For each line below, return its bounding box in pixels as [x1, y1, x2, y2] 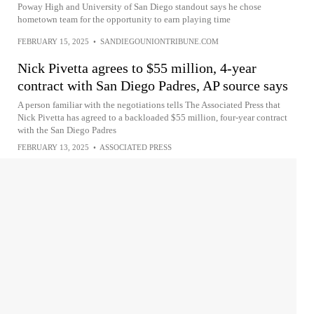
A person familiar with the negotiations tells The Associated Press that [18, 100, 280, 110]
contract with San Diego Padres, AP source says [18, 78, 288, 93]
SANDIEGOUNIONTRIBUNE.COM [100, 37, 219, 46]
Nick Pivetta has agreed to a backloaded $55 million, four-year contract [18, 112, 287, 123]
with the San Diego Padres [18, 125, 116, 135]
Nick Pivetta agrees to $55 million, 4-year [18, 60, 257, 76]
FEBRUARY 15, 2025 [18, 37, 89, 46]
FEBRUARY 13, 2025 [18, 143, 89, 151]
